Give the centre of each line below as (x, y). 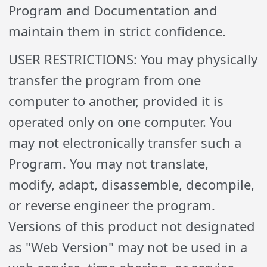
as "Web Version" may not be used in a (128, 247)
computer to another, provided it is (116, 101)
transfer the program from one (105, 80)
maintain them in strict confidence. (117, 31)
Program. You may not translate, (109, 163)
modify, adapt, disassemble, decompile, (132, 184)
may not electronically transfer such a (125, 142)
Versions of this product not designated (132, 226)
